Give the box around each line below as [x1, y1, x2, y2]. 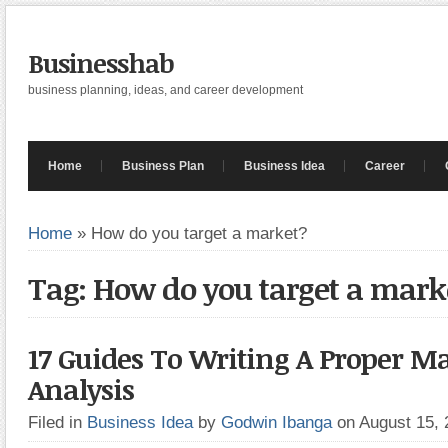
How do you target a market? [91, 223, 307, 243]
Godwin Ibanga [221, 412, 332, 432]
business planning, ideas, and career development [28, 83, 303, 97]
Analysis [28, 370, 134, 408]
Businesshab [28, 45, 174, 81]
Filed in [28, 412, 87, 432]
